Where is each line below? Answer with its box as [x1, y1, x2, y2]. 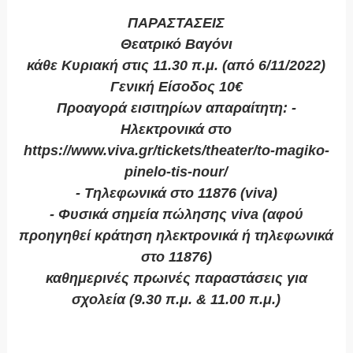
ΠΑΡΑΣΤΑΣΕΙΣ [128, 15, 225, 32]
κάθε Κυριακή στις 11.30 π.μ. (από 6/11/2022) [27, 58, 326, 74]
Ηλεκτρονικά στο [121, 121, 232, 138]
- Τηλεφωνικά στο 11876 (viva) [75, 185, 277, 202]
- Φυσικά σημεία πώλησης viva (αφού [49, 206, 303, 223]
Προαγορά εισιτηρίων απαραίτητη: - [56, 100, 296, 117]
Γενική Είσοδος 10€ [110, 79, 243, 95]
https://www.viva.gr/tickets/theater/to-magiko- [23, 143, 329, 159]
